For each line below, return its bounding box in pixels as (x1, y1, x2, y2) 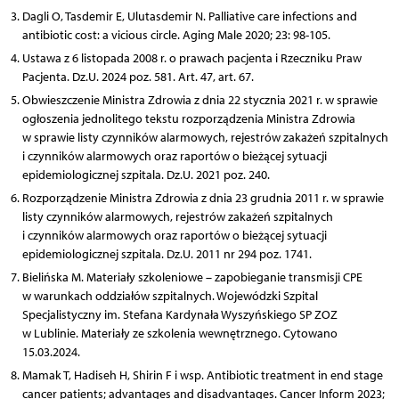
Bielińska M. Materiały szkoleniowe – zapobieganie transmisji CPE (21, 269, 362, 285)
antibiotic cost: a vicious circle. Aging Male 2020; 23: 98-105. (21, 27, 330, 43)
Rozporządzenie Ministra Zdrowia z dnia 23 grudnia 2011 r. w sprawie (21, 190, 384, 206)
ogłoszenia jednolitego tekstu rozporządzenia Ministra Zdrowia (21, 110, 355, 126)
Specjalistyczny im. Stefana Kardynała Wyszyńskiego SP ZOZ (21, 306, 338, 322)
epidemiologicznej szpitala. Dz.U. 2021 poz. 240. (21, 167, 270, 183)
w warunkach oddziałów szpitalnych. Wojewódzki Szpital (21, 288, 318, 304)
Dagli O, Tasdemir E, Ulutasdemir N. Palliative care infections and (21, 8, 357, 24)
